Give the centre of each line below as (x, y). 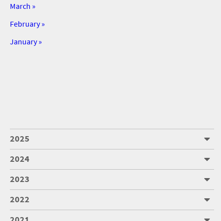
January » (26, 42)
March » (23, 6)
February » (27, 24)
